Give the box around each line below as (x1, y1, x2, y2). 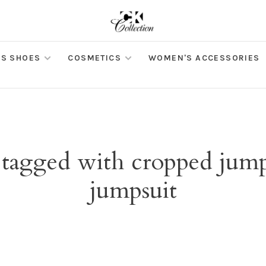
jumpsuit (89, 174, 177, 207)
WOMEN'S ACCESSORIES (148, 53, 260, 63)
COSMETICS (68, 53, 122, 63)
